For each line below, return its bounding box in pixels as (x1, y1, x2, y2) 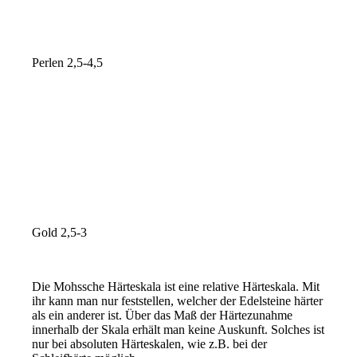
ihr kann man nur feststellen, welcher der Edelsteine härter (32, 294, 324, 308)
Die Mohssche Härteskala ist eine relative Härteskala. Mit (32, 280, 320, 294)
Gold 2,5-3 (32, 226, 88, 240)
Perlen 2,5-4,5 (32, 56, 104, 70)
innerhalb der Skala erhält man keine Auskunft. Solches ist (32, 323, 325, 337)
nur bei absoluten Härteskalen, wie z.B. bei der (32, 337, 268, 351)
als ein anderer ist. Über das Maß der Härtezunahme (32, 308, 293, 323)
